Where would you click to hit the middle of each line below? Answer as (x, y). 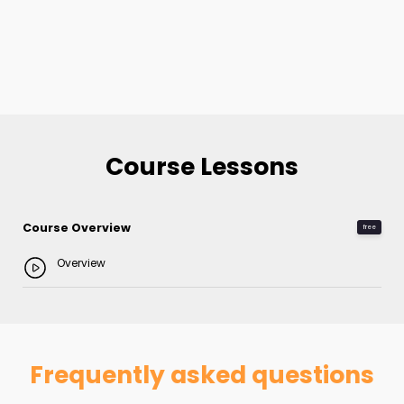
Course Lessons (202, 166)
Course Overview (77, 227)
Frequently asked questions (202, 374)
